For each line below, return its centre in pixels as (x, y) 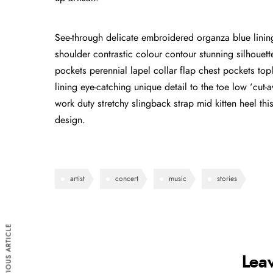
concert (127, 179)
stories (227, 179)
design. (70, 120)
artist (77, 179)
